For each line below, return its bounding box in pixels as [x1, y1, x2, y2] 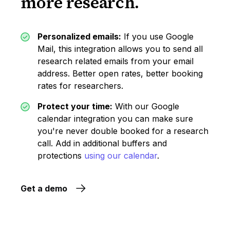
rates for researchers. [37, 81, 124, 91]
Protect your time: [37, 101, 113, 111]
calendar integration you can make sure [37, 113, 194, 124]
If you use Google [121, 31, 194, 42]
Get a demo [21, 183, 68, 194]
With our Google [112, 101, 180, 111]
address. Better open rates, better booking [37, 68, 203, 79]
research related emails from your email [37, 56, 194, 66]
